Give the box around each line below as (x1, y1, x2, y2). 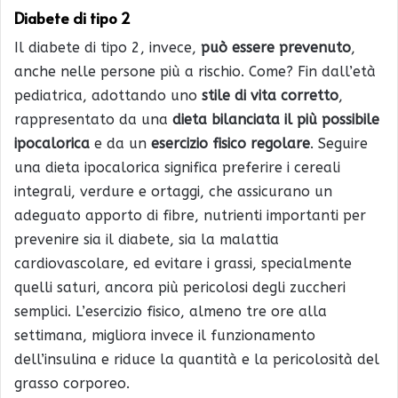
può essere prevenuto (201, 39, 351, 57)
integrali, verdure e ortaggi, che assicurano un (14, 183, 332, 201)
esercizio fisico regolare (151, 135, 310, 153)
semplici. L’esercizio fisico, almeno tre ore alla (14, 303, 327, 321)
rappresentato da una (14, 111, 172, 129)
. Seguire (310, 135, 368, 153)
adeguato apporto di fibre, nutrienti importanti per (14, 207, 366, 225)
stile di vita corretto (197, 87, 338, 105)
